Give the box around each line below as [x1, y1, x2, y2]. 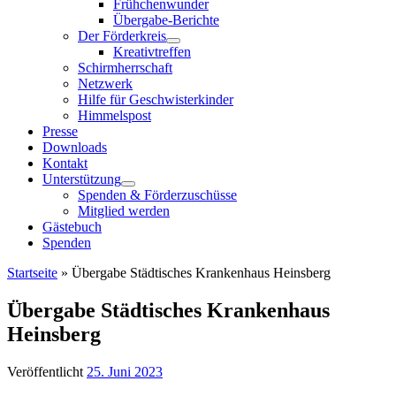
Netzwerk [78, 76, 133, 91]
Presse [42, 124, 78, 139]
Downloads [42, 140, 107, 155]
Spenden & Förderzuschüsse [78, 187, 237, 202]
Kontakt [42, 156, 88, 171]
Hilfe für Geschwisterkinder [78, 92, 233, 107]
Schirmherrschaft [78, 60, 172, 75]
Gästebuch [42, 219, 102, 234]
